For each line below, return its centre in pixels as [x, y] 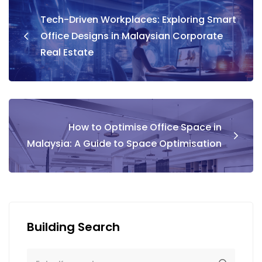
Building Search [73, 227]
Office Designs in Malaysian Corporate [132, 36]
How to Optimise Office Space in [145, 127]
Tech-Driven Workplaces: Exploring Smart [138, 19]
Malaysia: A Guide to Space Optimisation [124, 143]
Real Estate [67, 52]
